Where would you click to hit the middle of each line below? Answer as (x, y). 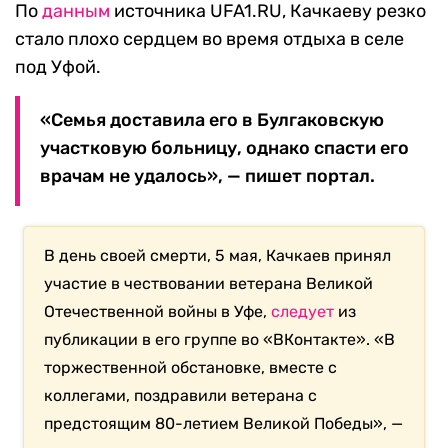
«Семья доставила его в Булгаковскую (212, 120)
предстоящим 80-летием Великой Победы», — (224, 424)
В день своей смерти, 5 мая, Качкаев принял (218, 256)
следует (303, 312)
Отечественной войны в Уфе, (158, 312)
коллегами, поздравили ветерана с (181, 396)
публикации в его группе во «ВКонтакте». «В (220, 340)
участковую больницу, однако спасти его (224, 148)
